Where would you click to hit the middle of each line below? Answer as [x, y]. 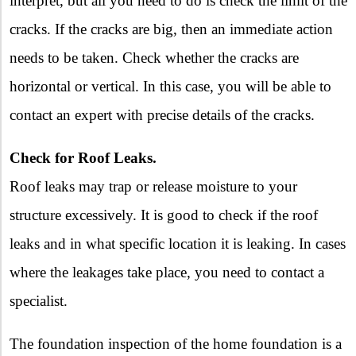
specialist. [39, 301]
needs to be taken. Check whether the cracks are [154, 58]
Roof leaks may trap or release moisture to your [153, 187]
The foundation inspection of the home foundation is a [176, 344]
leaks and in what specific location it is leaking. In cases [178, 244]
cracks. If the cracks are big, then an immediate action [171, 29]
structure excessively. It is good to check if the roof [164, 215]
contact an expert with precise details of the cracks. [162, 115]
